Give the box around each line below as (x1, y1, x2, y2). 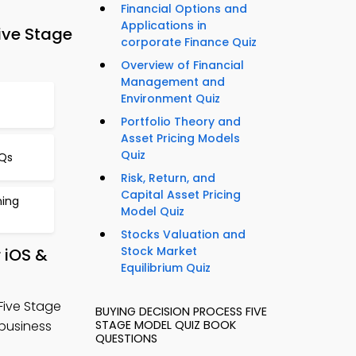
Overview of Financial (121, 57, 244, 74)
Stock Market (121, 243, 197, 260)
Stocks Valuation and (121, 226, 246, 243)
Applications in (121, 17, 207, 34)
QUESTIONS (95, 331, 157, 347)
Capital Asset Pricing (121, 187, 241, 203)
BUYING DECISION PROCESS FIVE (95, 304, 267, 320)
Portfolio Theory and (121, 114, 241, 130)
